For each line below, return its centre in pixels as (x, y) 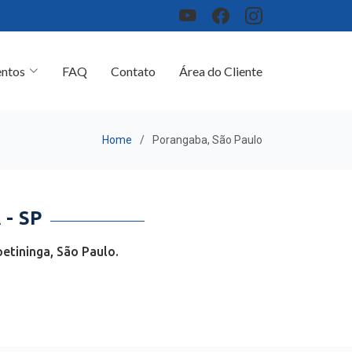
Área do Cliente (221, 71)
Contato (133, 71)
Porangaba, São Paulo (207, 140)
